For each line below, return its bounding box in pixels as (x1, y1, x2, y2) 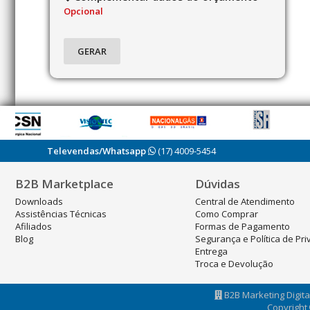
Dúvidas (195, 176, 240, 192)
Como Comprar (195, 208, 258, 220)
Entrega (195, 245, 228, 257)
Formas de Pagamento (195, 220, 290, 232)
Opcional (64, 5, 103, 17)
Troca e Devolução (195, 257, 273, 270)
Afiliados (15, 220, 52, 232)
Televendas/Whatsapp (46, 145, 146, 157)
